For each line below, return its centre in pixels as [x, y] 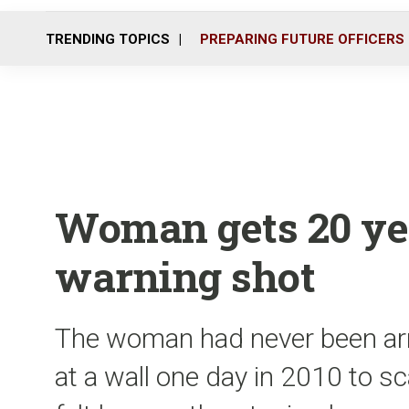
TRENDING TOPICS [108, 39]
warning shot [185, 276]
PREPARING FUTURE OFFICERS [302, 39]
